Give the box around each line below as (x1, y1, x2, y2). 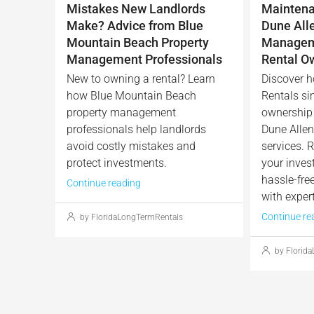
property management (67, 105, 176, 119)
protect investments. (67, 156, 167, 170)
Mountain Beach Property (67, 34, 209, 50)
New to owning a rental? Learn (67, 71, 215, 86)
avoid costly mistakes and (67, 139, 196, 153)
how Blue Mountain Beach (67, 88, 196, 102)
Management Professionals (67, 51, 222, 67)
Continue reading (67, 177, 141, 189)
